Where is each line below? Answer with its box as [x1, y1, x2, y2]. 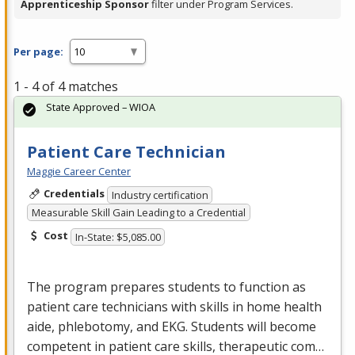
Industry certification [111, 187, 208, 202]
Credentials [43, 186, 105, 201]
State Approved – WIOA [46, 100, 155, 115]
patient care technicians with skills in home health [27, 297, 322, 315]
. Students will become [185, 317, 316, 335]
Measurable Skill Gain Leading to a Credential [31, 205, 246, 220]
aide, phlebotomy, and [27, 317, 162, 335]
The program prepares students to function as [27, 277, 306, 296]
